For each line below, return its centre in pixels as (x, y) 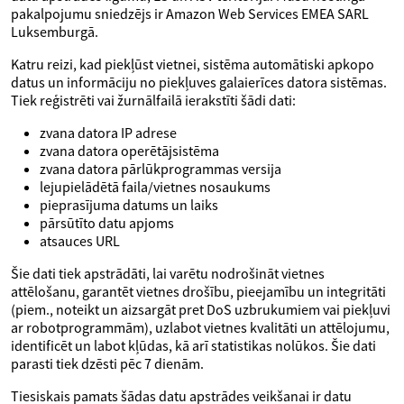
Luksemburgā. (55, 32)
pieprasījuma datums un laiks (129, 205)
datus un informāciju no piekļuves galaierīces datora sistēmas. (199, 82)
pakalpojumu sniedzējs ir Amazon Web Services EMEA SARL (190, 14)
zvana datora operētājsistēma (129, 151)
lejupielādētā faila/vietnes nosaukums (155, 187)
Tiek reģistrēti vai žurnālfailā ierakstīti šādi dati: (153, 100)
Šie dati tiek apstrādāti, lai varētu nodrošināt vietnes (168, 273)
